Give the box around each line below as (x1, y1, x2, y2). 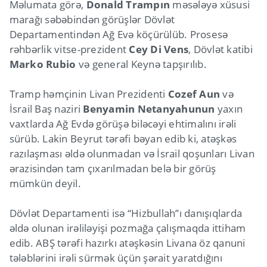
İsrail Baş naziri (9, 102, 83, 116)
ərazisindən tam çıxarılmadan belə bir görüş (9, 162, 216, 176)
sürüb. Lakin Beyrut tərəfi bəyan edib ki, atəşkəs (9, 132, 237, 146)
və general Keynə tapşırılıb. (76, 57, 207, 72)
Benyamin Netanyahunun (83, 102, 215, 116)
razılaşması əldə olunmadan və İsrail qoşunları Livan (9, 147, 254, 161)
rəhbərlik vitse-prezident (9, 42, 129, 57)
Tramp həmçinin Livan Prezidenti (9, 87, 168, 101)
